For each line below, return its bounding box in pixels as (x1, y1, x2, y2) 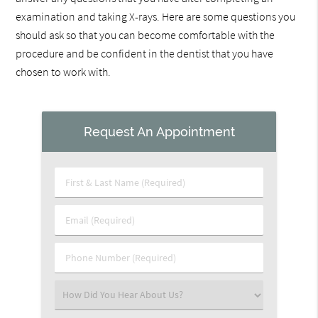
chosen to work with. (16, 65, 111, 79)
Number (66, 265, 101, 278)
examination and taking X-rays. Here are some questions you (16, 9, 296, 24)
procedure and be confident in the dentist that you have (16, 46, 274, 61)
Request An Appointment (83, 124, 235, 139)
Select (66, 287, 92, 301)
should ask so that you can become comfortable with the (16, 28, 275, 43)
